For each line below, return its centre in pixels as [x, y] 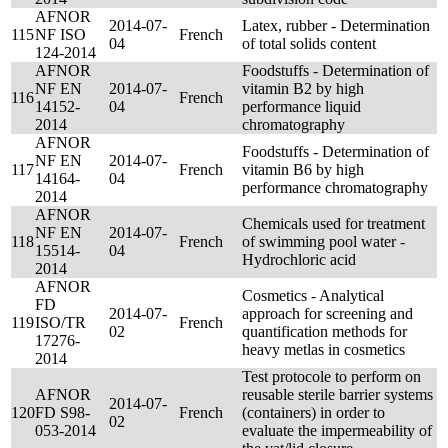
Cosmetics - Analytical [313, 295]
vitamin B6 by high [303, 169]
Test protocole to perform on [331, 376]
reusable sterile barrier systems [337, 394]
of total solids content [309, 43]
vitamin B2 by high [303, 88]
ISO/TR [60, 322]
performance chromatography [335, 187]
